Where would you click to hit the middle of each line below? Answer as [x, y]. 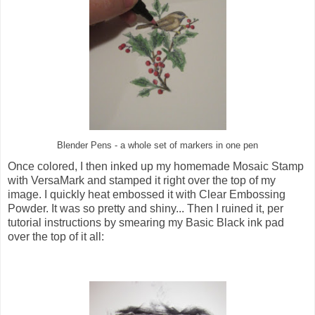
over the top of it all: [56, 236]
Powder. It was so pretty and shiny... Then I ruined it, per [146, 208]
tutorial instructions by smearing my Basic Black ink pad [146, 222]
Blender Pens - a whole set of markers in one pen [157, 145]
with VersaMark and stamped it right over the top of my [142, 180]
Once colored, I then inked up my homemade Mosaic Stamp [156, 166]
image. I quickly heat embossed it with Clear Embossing [147, 194]
